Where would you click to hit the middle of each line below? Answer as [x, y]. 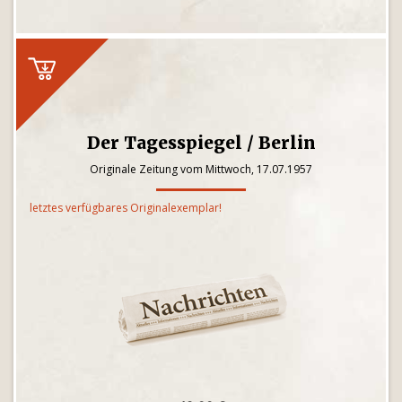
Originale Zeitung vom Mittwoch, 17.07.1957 [201, 169]
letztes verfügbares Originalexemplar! [126, 208]
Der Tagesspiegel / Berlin [201, 143]
